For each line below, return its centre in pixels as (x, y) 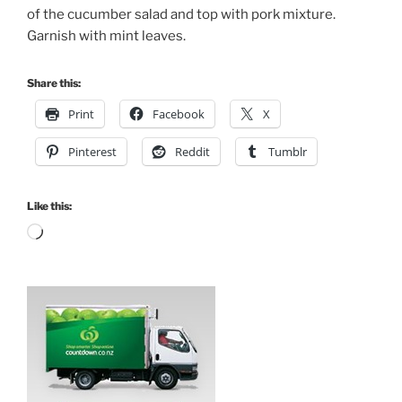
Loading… (73, 234)
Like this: (49, 206)
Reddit (192, 152)
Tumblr (288, 152)
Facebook (179, 114)
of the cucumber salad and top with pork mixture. (181, 14)
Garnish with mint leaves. (106, 35)
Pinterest (92, 152)
